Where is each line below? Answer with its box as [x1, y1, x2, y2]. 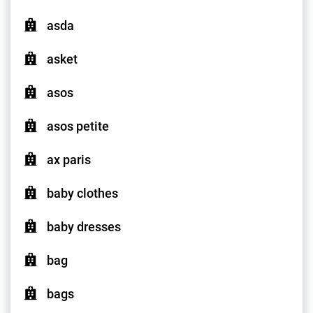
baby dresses [47, 219, 121, 235]
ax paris [47, 152, 91, 168]
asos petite [47, 119, 109, 134]
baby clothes [47, 186, 118, 201]
